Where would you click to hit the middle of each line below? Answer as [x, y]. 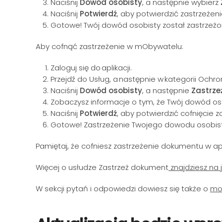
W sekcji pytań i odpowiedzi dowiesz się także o [123, 189]
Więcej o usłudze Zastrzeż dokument [102, 167]
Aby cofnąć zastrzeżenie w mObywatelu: [111, 46]
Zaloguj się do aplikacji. [92, 68]
